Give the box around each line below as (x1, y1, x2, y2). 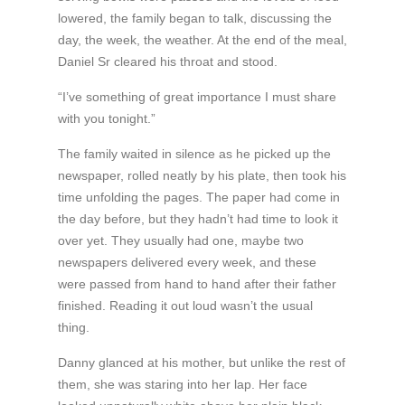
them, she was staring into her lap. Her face (57, 377, 307, 392)
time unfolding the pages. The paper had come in (57, 190, 340, 205)
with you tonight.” (57, 111, 155, 127)
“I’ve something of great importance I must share (57, 89, 336, 105)
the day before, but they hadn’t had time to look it (57, 212, 338, 227)
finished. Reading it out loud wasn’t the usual (57, 298, 313, 314)
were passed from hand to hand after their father (57, 277, 336, 292)
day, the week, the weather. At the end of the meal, (57, 33, 347, 48)
